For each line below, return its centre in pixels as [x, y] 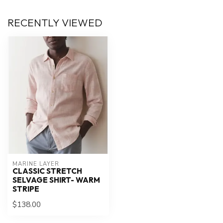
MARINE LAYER [36, 164]
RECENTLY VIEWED [55, 23]
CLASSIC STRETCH [47, 171]
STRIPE [26, 189]
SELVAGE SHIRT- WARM [56, 180]
